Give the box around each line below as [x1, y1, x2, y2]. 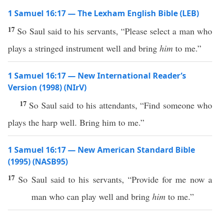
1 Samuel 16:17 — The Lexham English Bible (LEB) [8, 8, 199, 19]
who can [47, 191, 82, 202]
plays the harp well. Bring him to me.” [8, 116, 144, 128]
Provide [131, 173, 159, 185]
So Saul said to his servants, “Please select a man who [17, 25, 213, 37]
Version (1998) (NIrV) [8, 82, 86, 93]
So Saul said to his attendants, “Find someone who [29, 99, 213, 111]
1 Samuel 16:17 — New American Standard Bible [8, 144, 195, 155]
